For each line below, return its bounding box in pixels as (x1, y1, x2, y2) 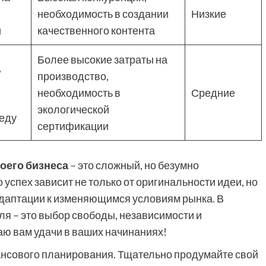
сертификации (37, 119, 109, 132)
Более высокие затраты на (37, 53, 167, 66)
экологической (37, 103, 109, 116)
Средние (191, 86, 235, 99)
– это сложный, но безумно (68, 159, 199, 172)
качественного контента (37, 24, 155, 37)
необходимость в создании (37, 7, 169, 20)
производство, (37, 69, 109, 83)
